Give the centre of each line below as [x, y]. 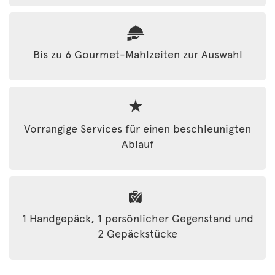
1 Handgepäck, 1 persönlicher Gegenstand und [137, 218]
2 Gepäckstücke [137, 233]
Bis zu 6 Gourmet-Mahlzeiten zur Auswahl [137, 54]
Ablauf [137, 143]
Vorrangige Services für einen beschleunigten [137, 128]
